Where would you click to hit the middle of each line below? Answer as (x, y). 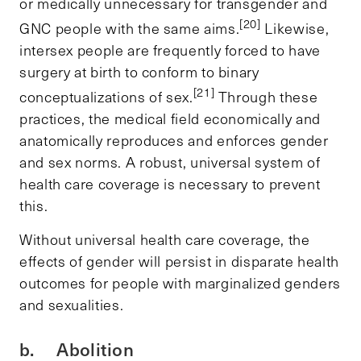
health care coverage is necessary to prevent (170, 183)
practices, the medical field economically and (170, 118)
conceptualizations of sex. (106, 96)
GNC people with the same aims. (130, 28)
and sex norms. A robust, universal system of (170, 162)
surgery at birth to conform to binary (139, 71)
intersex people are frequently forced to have (170, 50)
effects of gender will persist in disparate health (180, 261)
